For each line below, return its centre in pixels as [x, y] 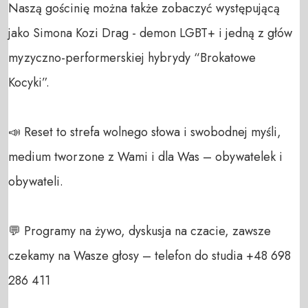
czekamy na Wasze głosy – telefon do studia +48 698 [150, 255]
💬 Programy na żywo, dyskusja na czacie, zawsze [140, 231]
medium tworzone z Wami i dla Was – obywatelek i [145, 156]
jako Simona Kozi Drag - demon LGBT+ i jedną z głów [150, 33]
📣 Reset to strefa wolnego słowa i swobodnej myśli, [145, 132]
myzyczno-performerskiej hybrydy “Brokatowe [132, 57]
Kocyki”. [31, 82]
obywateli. [37, 181]
